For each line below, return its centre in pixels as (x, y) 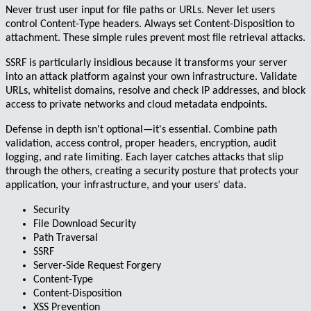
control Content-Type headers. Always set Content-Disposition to (150, 25)
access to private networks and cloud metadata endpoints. (136, 105)
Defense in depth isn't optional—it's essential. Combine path (141, 130)
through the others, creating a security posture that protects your (152, 172)
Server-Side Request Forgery (97, 266)
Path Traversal (66, 238)
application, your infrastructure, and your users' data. (126, 186)
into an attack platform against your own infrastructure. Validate (151, 77)
